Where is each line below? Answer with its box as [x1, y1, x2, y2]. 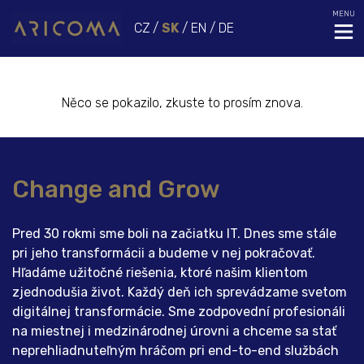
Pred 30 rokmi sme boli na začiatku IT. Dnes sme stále [12, 225, 336, 241]
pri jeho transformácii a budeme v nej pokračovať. [12, 245, 315, 261]
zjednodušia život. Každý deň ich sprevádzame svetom [12, 284, 347, 300]
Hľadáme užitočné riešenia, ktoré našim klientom [12, 264, 308, 280]
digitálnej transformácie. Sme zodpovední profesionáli [12, 303, 345, 319]
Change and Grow [12, 175, 220, 205]
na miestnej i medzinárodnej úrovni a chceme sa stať [12, 323, 336, 339]
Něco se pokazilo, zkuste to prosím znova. [61, 95, 303, 110]
